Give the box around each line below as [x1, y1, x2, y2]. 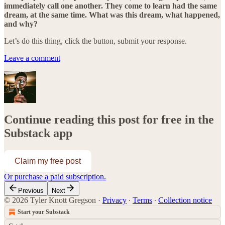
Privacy [102, 195, 127, 204]
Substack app [4, 126, 72, 140]
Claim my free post [15, 156, 81, 165]
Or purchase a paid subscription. [4, 172, 106, 181]
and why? [4, 19, 38, 28]
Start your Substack [18, 208, 70, 215]
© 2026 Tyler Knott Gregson [4, 195, 96, 204]
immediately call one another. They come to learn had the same [4, 1, 217, 10]
